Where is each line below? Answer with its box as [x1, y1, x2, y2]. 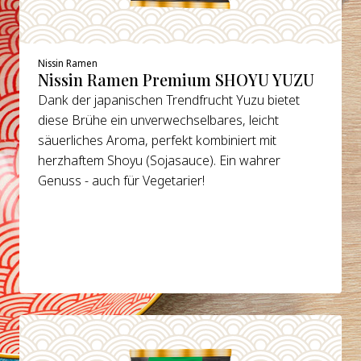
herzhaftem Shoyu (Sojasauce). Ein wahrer [38, 151, 281, 169]
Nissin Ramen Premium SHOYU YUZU [38, 68, 315, 90]
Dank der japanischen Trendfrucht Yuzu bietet [38, 90, 301, 109]
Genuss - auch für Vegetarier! [38, 171, 205, 189]
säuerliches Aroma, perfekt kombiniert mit [38, 131, 277, 149]
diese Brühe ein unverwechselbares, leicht [38, 110, 280, 129]
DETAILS [58, 321, 110, 339]
